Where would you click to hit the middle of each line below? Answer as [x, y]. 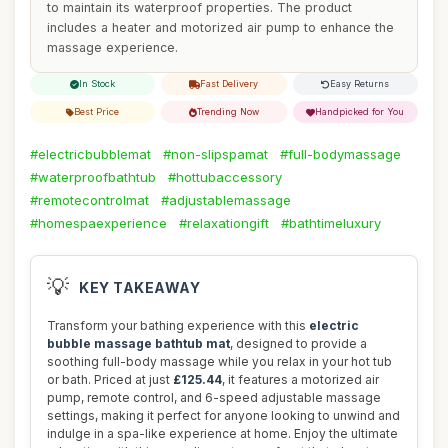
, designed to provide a [298, 343]
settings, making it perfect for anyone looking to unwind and [223, 415]
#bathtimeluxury [331, 223]
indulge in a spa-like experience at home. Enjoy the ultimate [222, 433]
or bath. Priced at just [110, 379]
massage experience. [112, 47]
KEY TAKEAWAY [139, 287]
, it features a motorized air [300, 379]
